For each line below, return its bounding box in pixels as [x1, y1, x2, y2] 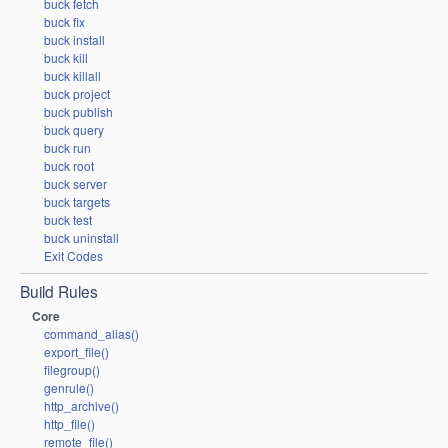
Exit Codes [44, 246, 103, 264]
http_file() [44, 415, 95, 433]
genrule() [44, 379, 94, 397]
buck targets [44, 192, 110, 210]
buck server [44, 174, 107, 192]
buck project [44, 84, 110, 102]
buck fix [44, 12, 85, 30]
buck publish [44, 102, 113, 120]
